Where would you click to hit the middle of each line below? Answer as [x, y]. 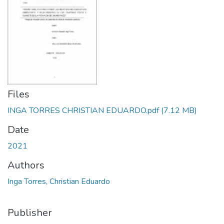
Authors [26, 165]
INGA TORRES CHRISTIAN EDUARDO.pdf [83, 110]
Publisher [30, 213]
